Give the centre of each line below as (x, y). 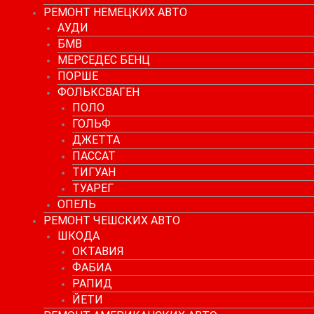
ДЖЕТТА (96, 139)
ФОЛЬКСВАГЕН (99, 92)
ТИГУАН (94, 172)
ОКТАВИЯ (98, 251)
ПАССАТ (94, 156)
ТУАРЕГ (93, 188)
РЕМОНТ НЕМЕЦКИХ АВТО (115, 12)
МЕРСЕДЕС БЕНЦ (104, 60)
